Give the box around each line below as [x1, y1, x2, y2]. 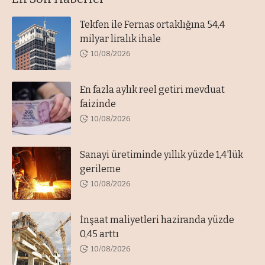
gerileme [80, 163, 121, 174]
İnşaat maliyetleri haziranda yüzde [80, 214, 234, 225]
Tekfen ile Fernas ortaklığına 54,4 [80, 18, 225, 30]
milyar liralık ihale [80, 33, 161, 44]
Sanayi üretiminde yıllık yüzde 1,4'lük [80, 148, 243, 160]
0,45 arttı [80, 228, 119, 240]
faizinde [80, 98, 116, 109]
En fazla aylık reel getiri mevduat [80, 83, 225, 95]
